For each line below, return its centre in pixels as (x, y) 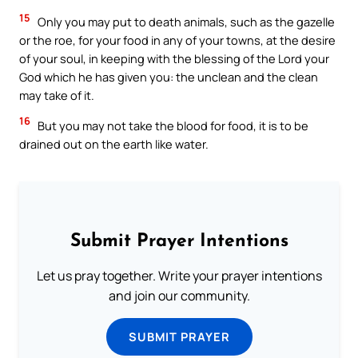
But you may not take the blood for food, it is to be (172, 125)
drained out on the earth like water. (114, 143)
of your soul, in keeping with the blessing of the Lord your (174, 59)
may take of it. (57, 95)
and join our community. (179, 295)
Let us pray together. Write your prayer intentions (179, 275)
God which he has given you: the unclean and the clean (169, 77)
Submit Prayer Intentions (179, 241)
